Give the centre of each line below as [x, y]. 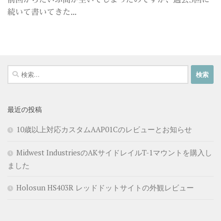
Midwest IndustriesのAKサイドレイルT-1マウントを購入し [114, 153]
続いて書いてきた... [42, 12]
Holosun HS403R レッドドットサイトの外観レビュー [105, 188]
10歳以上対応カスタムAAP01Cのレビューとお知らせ [104, 129]
